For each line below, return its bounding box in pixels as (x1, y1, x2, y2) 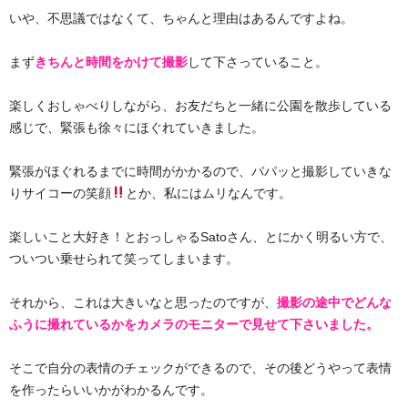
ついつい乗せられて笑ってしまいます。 (9, 251, 239, 266)
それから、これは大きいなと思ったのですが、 (9, 295, 277, 310)
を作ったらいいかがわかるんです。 (9, 382, 213, 397)
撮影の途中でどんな (277, 295, 392, 310)
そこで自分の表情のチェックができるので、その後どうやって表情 (9, 361, 392, 375)
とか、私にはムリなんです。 (125, 186, 291, 200)
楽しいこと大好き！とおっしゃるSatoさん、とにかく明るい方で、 (9, 229, 393, 244)
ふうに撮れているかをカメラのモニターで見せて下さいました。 (9, 317, 379, 331)
